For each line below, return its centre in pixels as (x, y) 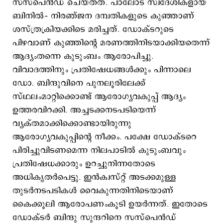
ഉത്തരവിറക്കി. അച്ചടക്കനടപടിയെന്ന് (84, 110)
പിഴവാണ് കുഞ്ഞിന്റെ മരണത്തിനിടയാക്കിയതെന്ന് (111, 43)
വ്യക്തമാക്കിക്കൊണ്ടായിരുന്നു (72, 123)
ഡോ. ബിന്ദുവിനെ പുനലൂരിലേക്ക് (79, 83)
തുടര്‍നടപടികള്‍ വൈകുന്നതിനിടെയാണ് (93, 191)
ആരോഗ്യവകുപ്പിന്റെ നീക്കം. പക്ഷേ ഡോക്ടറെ (105, 137)
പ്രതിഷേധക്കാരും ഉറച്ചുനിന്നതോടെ (84, 164)
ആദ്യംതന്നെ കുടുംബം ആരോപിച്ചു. (84, 56)
